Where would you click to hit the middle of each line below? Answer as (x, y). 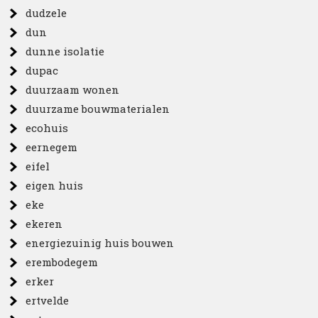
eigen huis (55, 185)
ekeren (44, 224)
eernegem (52, 147)
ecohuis (47, 128)
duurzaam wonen (73, 89)
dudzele (46, 13)
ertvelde (48, 300)
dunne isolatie (65, 51)
